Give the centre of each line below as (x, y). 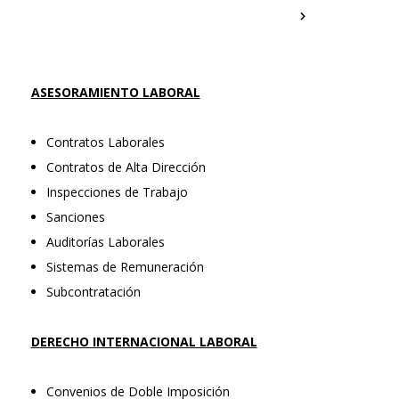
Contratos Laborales (105, 142)
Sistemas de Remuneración (125, 266)
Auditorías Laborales (105, 241)
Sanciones (75, 216)
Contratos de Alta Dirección (126, 167)
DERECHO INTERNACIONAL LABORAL (144, 341)
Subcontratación (93, 291)
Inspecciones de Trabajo (117, 191)
